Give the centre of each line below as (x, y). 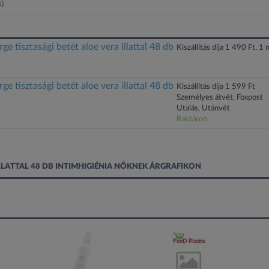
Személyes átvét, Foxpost (220, 98)
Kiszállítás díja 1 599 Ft (216, 87)
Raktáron (192, 119)
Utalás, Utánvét (203, 108)
